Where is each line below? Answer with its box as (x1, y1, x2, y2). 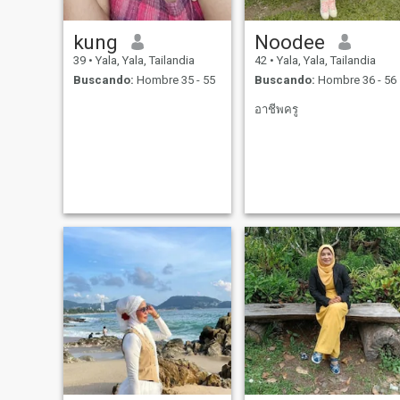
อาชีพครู (254, 103, 298, 117)
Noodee (254, 29, 325, 54)
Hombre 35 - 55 (133, 73, 215, 87)
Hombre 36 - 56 (314, 73, 396, 87)
